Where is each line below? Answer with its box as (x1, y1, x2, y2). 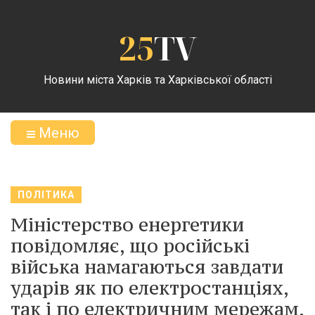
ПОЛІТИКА (18, 189, 75, 200)
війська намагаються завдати (11, 255, 283, 278)
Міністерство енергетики (11, 212, 244, 236)
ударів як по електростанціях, (11, 276, 288, 300)
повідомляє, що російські (11, 233, 250, 257)
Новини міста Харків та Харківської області (43, 72, 272, 86)
